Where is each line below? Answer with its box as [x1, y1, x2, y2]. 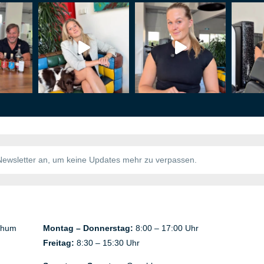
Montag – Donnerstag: [43, 223, 134, 233]
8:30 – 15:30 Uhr [74, 237, 140, 247]
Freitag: [43, 237, 75, 247]
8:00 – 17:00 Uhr [133, 223, 199, 233]
